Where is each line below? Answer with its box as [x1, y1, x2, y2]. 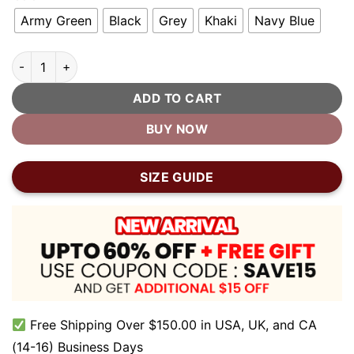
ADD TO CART [132, 90, 222, 106]
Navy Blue [254, 13, 314, 29]
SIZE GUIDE [140, 168, 214, 185]
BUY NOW [145, 121, 209, 137]
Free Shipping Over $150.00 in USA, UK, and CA [26, 317, 318, 333]
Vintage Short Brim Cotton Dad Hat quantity [11, 52, 254, 66]
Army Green [21, 13, 92, 29]
